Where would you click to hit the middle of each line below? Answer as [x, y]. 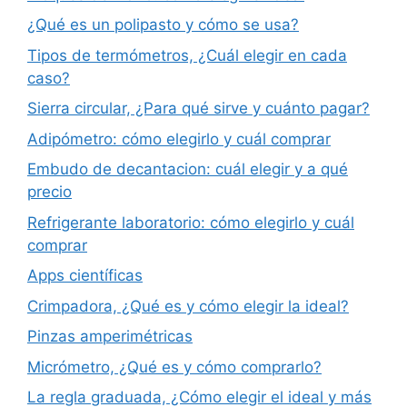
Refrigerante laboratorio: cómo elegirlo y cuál [191, 222]
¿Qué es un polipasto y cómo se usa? [163, 25]
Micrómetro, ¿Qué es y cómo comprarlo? [174, 367]
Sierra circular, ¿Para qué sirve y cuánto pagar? [199, 109]
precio [50, 192]
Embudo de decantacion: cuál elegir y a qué [188, 169]
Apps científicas [85, 276]
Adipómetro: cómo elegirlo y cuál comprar [179, 139]
